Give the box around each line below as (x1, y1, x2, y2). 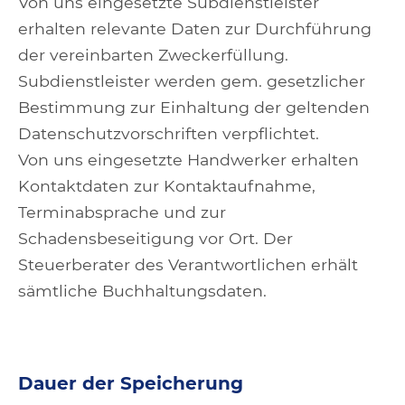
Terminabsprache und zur (18, 202, 226, 221)
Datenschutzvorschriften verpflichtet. (18, 124, 319, 143)
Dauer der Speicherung (18, 372, 243, 394)
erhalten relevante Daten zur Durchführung (18, 19, 372, 38)
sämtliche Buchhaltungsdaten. (18, 281, 267, 300)
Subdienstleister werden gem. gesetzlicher (18, 71, 365, 90)
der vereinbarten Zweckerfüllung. (18, 45, 288, 64)
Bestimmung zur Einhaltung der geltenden (18, 98, 370, 117)
